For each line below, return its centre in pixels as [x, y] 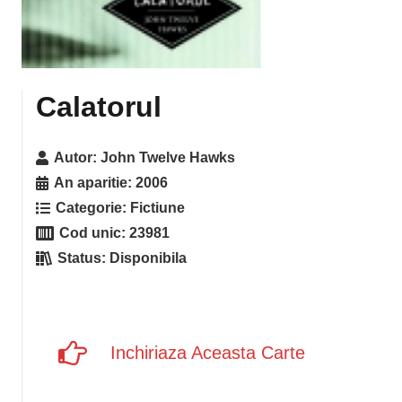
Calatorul [99, 107]
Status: [84, 258]
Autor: [78, 157]
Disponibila [149, 258]
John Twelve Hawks [168, 157]
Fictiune [158, 208]
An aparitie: [95, 183]
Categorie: [93, 208]
